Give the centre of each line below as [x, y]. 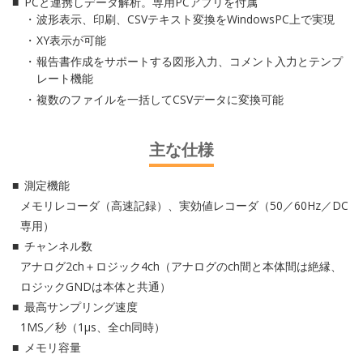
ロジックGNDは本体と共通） [96, 286]
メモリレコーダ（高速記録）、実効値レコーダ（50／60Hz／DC [184, 205]
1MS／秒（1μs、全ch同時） [93, 327]
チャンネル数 [58, 246]
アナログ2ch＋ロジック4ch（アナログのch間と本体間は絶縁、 [181, 266]
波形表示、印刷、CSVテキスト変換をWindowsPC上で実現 [186, 19]
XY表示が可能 [71, 40]
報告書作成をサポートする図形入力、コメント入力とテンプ [190, 61]
